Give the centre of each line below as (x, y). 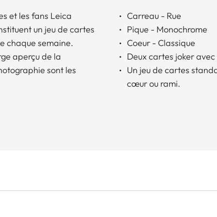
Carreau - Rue (154, 15)
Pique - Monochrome (167, 29)
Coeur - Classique (161, 43)
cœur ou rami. (154, 83)
